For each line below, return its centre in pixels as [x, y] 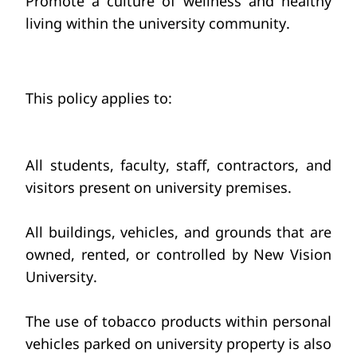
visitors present [78, 188]
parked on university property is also [207, 344]
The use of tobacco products [124, 322]
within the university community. [178, 23]
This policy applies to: [99, 98]
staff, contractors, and [254, 165]
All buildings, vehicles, [102, 232]
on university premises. [213, 188]
